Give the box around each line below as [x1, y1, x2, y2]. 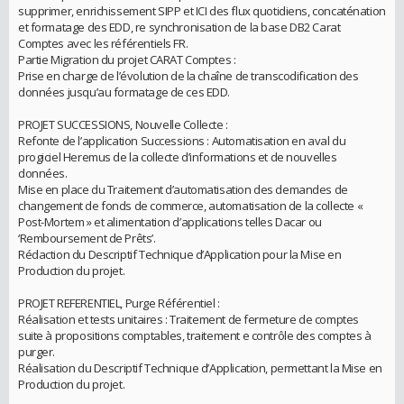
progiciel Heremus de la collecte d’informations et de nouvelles [18, 148, 337, 165]
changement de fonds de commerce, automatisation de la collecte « [18, 197, 363, 214]
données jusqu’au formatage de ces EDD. [18, 83, 231, 100]
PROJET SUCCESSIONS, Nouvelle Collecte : [18, 115, 228, 133]
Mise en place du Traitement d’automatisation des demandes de [18, 180, 348, 197]
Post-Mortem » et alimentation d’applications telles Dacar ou [18, 213, 322, 230]
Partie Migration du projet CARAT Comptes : [18, 50, 236, 68]
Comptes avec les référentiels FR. [18, 34, 188, 51]
